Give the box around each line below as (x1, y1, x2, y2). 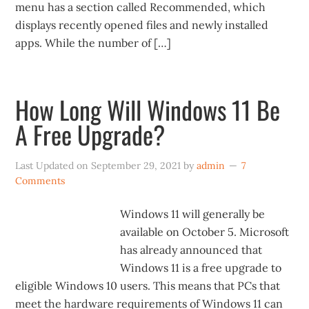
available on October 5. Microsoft (120, 225, 290, 239)
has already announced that (120, 243, 263, 257)
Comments (15, 175, 66, 187)
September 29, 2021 (91, 159, 181, 172)
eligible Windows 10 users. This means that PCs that (15, 279, 281, 292)
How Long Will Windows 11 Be (15, 91, 281, 128)
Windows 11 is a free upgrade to (120, 261, 282, 275)
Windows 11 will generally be (120, 207, 266, 221)
